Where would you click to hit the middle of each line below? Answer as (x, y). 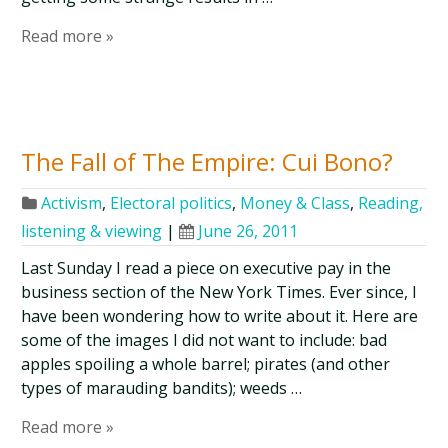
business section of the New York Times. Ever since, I (219, 292)
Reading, (391, 203)
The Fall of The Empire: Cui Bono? (207, 161)
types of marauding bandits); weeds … (162, 388)
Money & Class (295, 203)
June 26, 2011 (248, 231)
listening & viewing (92, 231)
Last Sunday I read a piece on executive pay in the (206, 268)
